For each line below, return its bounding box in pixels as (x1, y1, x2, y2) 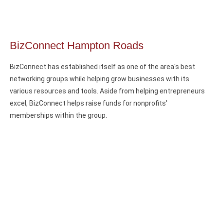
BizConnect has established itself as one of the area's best (10, 63, 195, 71)
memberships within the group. (10, 111, 107, 120)
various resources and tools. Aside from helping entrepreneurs (10, 87, 205, 95)
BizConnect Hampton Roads (10, 39, 144, 52)
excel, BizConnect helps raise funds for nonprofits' (10, 99, 167, 108)
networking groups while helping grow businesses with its (10, 75, 189, 83)
